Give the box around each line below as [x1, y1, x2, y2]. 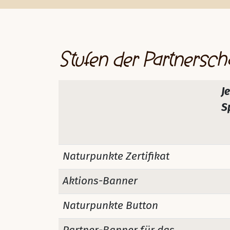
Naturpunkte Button [63, 200, 158, 211]
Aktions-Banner [63, 176, 138, 186]
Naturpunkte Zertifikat [63, 151, 169, 162]
